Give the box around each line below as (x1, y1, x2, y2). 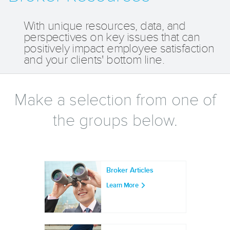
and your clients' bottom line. (24, 53, 164, 66)
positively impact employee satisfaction (24, 42, 215, 55)
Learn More (106, 181, 139, 189)
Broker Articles (106, 166, 154, 174)
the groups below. (52, 111, 178, 129)
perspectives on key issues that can (24, 30, 200, 44)
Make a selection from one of (14, 91, 216, 108)
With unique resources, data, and (24, 19, 186, 32)
